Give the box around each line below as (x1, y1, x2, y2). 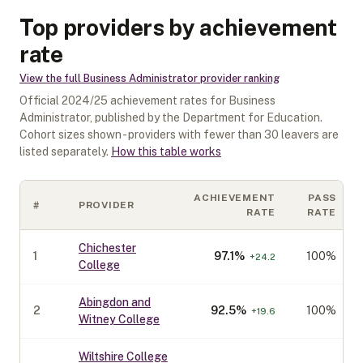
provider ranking (198, 72, 280, 84)
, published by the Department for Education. (90, 111, 322, 124)
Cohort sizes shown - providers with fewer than (19, 128, 264, 141)
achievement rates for (108, 94, 228, 107)
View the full (19, 72, 83, 84)
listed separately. (19, 145, 109, 158)
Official (19, 94, 62, 107)
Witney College (79, 313, 160, 326)
